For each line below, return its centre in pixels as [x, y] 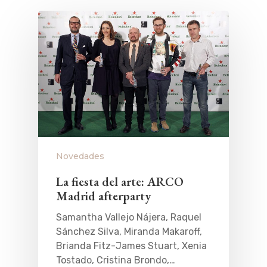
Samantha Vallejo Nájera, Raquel [129, 218]
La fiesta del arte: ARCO [120, 182]
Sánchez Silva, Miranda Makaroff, [129, 232]
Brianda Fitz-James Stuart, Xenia [131, 246]
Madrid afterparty [103, 196]
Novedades [80, 156]
